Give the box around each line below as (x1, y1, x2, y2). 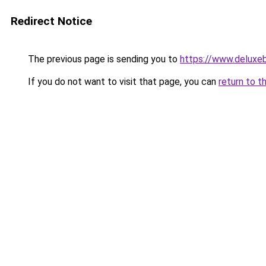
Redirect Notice (11, 14, 92, 28)
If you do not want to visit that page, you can (26, 76, 218, 87)
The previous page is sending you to (26, 53, 180, 65)
